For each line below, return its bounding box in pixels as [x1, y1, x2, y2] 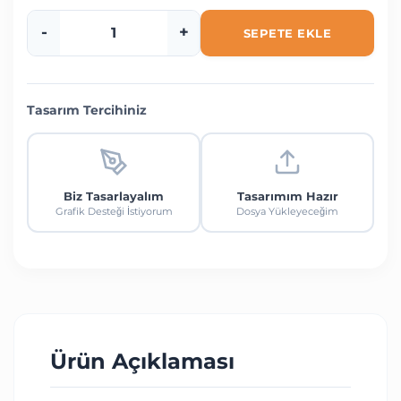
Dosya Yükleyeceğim [236, 204, 338, 218]
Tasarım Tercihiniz [27, 101, 147, 118]
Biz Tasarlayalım [64, 188, 164, 203]
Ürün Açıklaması [50, 347, 235, 374]
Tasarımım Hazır [236, 188, 338, 203]
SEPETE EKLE [243, 25, 332, 40]
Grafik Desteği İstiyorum [55, 204, 173, 218]
